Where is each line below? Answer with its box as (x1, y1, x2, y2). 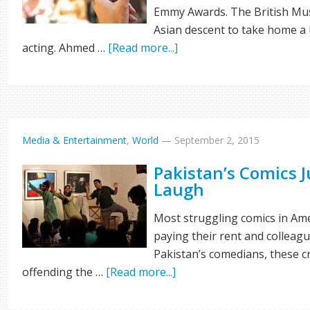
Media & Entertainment (22, 134, 127, 147)
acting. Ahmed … (22, 40, 109, 55)
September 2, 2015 (174, 134, 260, 147)
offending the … (22, 264, 107, 280)
